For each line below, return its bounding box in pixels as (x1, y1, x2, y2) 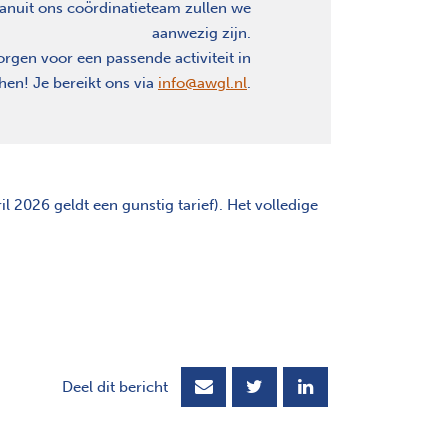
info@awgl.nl (158, 74, 247, 93)
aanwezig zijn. (152, 24, 251, 43)
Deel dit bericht (62, 377, 168, 396)
